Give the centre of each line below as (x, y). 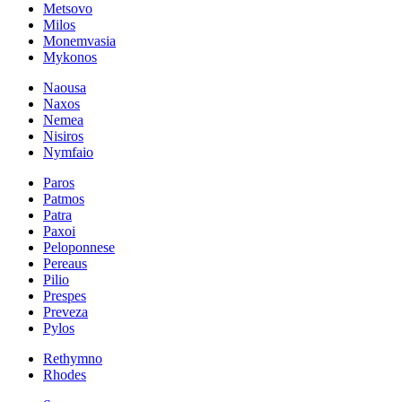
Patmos (64, 198)
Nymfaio (68, 152)
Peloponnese (79, 247)
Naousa (65, 87)
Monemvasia (79, 40)
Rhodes (65, 374)
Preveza (66, 311)
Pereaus (65, 263)
